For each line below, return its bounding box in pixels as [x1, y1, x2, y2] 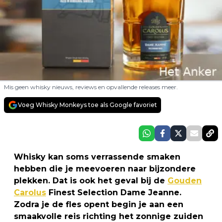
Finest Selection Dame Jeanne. [46, 187, 181, 197]
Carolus [14, 187, 46, 197]
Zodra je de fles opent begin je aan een [14, 199, 183, 209]
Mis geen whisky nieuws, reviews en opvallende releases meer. [4, 83, 178, 91]
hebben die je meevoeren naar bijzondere [14, 164, 196, 173]
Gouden [167, 175, 202, 185]
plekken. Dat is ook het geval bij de [14, 175, 167, 185]
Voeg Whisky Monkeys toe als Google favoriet [18, 101, 157, 109]
